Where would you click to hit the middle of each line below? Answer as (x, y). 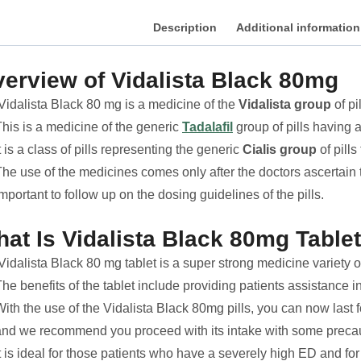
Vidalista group (285, 105)
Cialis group (280, 150)
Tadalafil (207, 127)
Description (185, 28)
